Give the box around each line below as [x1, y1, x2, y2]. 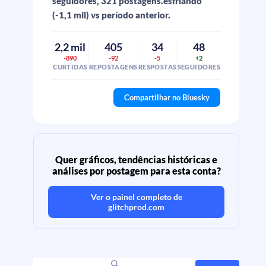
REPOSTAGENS [88, 63, 138, 71]
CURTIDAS [53, 63, 88, 71]
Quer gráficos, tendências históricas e [55, 154, 217, 165]
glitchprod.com [108, 202, 164, 212]
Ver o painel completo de [90, 192, 182, 202]
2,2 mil [55, 40, 86, 53]
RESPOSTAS [138, 63, 177, 71]
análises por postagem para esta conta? [52, 165, 221, 176]
